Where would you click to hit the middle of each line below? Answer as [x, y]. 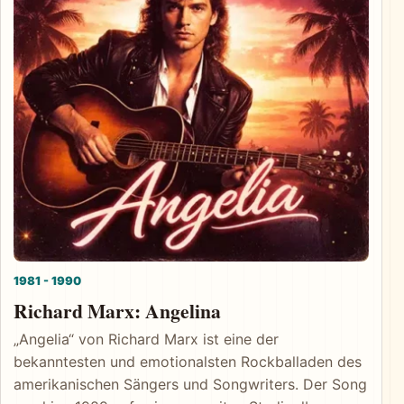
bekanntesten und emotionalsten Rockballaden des [188, 362]
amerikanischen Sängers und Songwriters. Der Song [190, 385]
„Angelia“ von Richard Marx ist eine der [146, 340]
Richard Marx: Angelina [117, 311]
